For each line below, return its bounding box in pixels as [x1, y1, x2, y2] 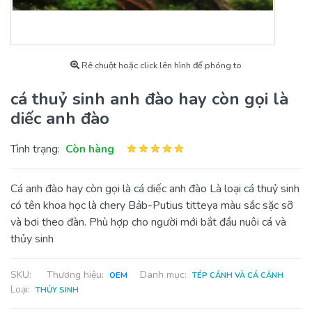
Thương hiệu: [47, 268, 109, 281]
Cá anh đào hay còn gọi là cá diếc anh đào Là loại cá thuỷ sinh [10, 181, 299, 196]
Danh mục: [140, 268, 192, 281]
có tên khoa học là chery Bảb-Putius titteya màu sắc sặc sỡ [10, 198, 293, 213]
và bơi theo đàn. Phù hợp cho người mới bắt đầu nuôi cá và [10, 214, 286, 230]
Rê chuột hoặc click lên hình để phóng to [79, 59, 242, 72]
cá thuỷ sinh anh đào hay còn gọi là [10, 88, 288, 110]
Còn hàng [65, 141, 114, 157]
